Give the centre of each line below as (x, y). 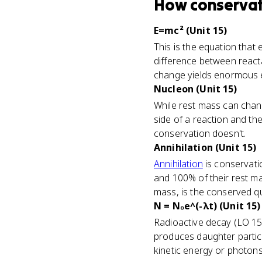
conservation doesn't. (200, 133)
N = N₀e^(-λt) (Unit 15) (207, 206)
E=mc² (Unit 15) (191, 30)
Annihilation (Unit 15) (205, 147)
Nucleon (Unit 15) (196, 89)
